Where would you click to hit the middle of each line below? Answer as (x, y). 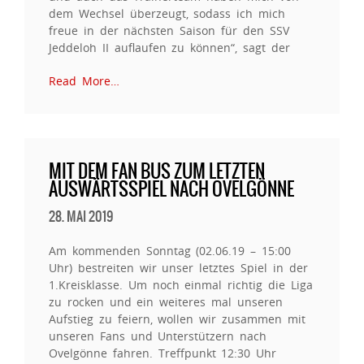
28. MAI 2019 (81, 216)
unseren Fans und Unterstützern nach (158, 336)
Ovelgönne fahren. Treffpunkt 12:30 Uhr (163, 353)
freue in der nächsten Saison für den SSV (169, 30)
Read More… (84, 81)
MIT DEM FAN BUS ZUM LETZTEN (157, 171)
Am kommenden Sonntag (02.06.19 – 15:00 (170, 251)
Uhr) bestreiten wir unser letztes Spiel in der (178, 268)
